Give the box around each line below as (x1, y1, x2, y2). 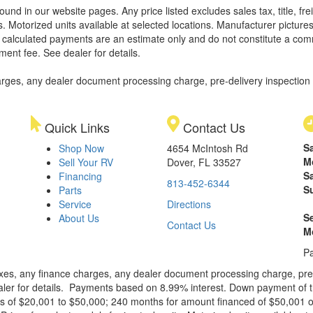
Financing (59, 169, 102, 184)
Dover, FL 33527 (167, 155, 241, 170)
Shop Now (59, 141, 104, 156)
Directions (167, 197, 211, 212)
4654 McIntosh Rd (167, 141, 248, 156)
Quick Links (41, 118, 110, 137)
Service (59, 197, 92, 212)
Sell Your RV (59, 155, 113, 170)
